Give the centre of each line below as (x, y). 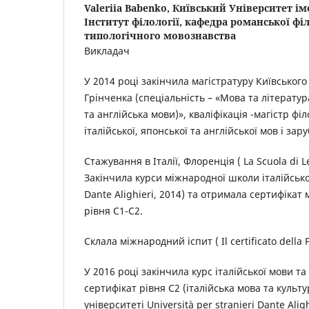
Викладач (107, 50)
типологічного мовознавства (160, 35)
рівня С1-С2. (113, 210)
